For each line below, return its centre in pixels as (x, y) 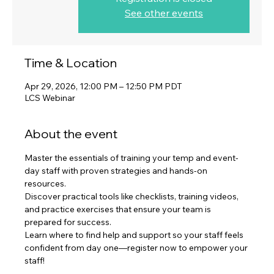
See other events (164, 13)
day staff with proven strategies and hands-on (117, 170)
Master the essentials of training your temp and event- (131, 157)
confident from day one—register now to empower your (137, 247)
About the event (71, 133)
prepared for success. (69, 222)
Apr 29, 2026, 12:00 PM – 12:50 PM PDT (103, 86)
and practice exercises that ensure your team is (119, 209)
